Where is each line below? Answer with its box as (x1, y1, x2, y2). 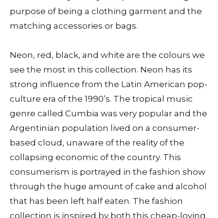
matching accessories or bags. (10, 21, 138, 31)
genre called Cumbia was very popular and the (10, 109, 207, 119)
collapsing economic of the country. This (10, 152, 181, 163)
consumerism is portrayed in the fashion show (10, 167, 205, 177)
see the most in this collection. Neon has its (10, 65, 192, 75)
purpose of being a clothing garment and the (10, 6, 202, 17)
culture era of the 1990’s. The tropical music (10, 94, 193, 104)
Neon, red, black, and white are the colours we (10, 50, 205, 60)
